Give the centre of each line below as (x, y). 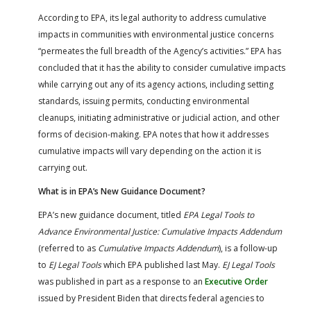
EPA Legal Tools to (219, 215)
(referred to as (68, 248)
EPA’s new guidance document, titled (111, 215)
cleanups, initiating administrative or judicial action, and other (159, 117)
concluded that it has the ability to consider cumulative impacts (162, 67)
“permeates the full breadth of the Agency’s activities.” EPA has (160, 51)
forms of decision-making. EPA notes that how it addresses (153, 134)
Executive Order (236, 281)
